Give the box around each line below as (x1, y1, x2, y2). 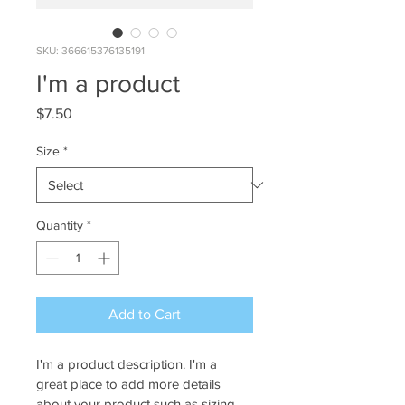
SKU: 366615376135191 (36, 44, 145, 57)
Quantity (36, 218, 83, 232)
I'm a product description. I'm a (36, 356, 221, 372)
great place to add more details (36, 376, 224, 391)
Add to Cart (108, 306, 181, 322)
